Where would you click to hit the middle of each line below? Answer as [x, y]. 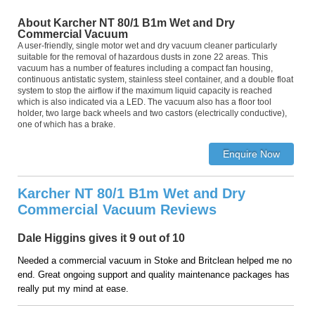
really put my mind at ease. [73, 288]
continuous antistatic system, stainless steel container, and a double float [155, 79]
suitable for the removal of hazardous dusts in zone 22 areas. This [143, 57]
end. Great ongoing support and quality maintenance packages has [154, 274]
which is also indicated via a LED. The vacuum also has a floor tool [144, 102]
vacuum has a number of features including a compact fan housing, [145, 68]
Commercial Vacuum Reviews [117, 210]
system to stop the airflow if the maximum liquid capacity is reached [145, 91]
